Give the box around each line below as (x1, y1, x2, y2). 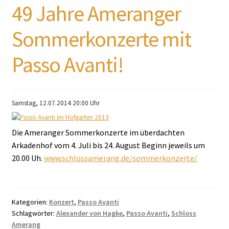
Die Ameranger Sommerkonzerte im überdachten (11, 127, 185, 138)
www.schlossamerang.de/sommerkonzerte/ (43, 153, 197, 164)
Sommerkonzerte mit (11, 26, 191, 53)
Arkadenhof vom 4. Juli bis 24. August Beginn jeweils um (11, 140, 205, 151)
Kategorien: (11, 197, 49, 207)
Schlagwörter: (11, 209, 56, 218)
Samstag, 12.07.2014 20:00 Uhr (11, 98, 100, 107)
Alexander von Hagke (56, 209, 123, 218)
